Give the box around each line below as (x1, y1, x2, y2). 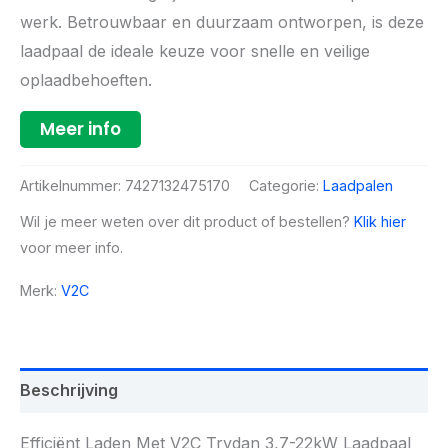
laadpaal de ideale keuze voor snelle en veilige (20, 41, 370, 61)
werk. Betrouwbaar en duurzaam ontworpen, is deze (20, 12, 424, 32)
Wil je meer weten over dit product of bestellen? (20, 213, 354, 231)
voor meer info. (20, 239, 123, 257)
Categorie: (249, 177, 323, 195)
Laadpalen (323, 177, 393, 195)
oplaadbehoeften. (20, 70, 152, 90)
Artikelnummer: (20, 177, 125, 195)
